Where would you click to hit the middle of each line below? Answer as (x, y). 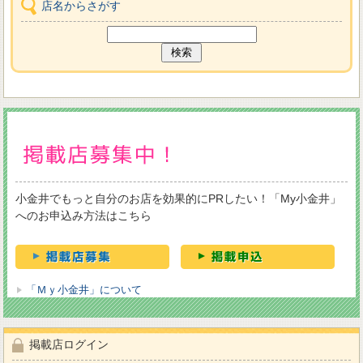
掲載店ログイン (69, 345)
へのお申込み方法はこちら (84, 216)
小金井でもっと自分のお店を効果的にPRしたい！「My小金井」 (179, 199)
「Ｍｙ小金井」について (84, 290)
